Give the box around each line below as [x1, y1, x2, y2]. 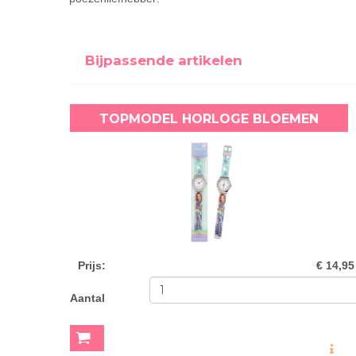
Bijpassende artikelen [85, 52, 242, 68]
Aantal [70, 291, 105, 304]
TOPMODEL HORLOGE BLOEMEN [99, 110, 319, 126]
